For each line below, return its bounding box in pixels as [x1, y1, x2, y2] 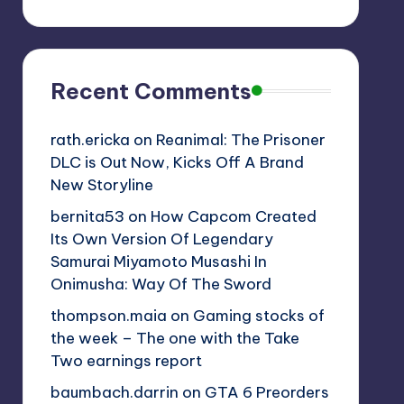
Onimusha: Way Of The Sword [50, 273, 271, 294]
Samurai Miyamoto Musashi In [50, 251, 267, 271]
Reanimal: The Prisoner [155, 129, 326, 150]
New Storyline [50, 174, 153, 195]
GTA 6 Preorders [204, 381, 329, 402]
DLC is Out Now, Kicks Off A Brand [50, 151, 304, 172]
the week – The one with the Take [50, 327, 299, 348]
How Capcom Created [150, 206, 317, 226]
